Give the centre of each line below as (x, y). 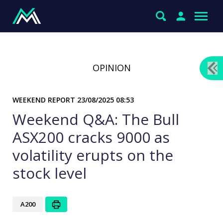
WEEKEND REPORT (45, 100)
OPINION (111, 68)
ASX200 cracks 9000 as (91, 137)
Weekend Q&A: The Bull (96, 119)
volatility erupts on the (93, 155)
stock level (50, 173)
